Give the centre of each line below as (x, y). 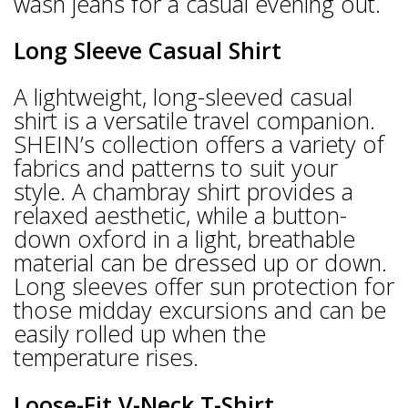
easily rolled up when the (140, 334)
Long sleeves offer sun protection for (204, 286)
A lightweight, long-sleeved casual (183, 97)
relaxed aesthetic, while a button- (180, 215)
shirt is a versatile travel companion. (194, 121)
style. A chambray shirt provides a (184, 192)
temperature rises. (106, 357)
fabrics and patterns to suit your (176, 168)
